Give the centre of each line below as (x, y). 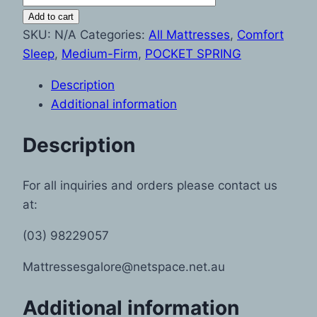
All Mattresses (189, 34)
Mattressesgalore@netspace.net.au (124, 267)
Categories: (114, 34)
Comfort (260, 34)
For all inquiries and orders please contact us (150, 186)
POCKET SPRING (193, 53)
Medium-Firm (100, 53)
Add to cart (51, 16)
